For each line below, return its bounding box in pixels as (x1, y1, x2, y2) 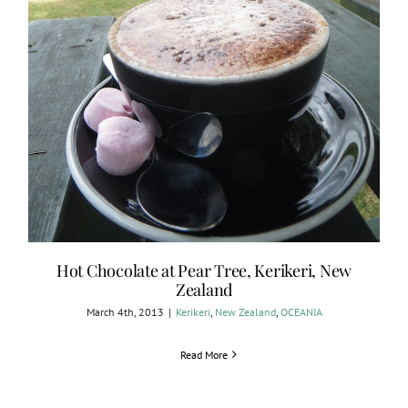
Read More (180, 347, 228, 362)
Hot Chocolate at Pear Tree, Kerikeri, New (56, 259, 352, 281)
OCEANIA (280, 304, 322, 319)
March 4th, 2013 (86, 304, 164, 319)
